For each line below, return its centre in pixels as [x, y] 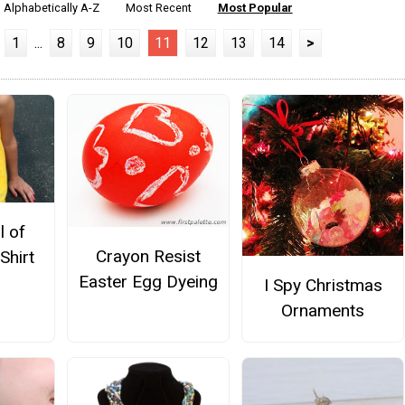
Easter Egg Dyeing [148, 282]
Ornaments [323, 311]
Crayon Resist [148, 257]
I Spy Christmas [323, 286]
